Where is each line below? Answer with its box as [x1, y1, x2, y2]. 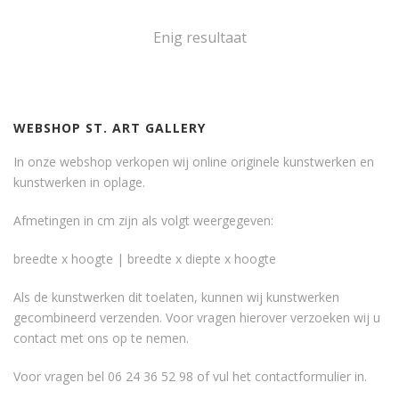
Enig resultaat [152, 28, 247, 47]
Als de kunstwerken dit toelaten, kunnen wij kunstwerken [13, 289, 339, 305]
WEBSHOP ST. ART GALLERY [13, 119, 206, 136]
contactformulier [255, 368, 351, 385]
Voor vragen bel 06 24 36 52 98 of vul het [13, 368, 255, 385]
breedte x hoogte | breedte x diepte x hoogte [13, 250, 276, 267]
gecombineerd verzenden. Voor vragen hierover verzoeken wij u [13, 309, 380, 326]
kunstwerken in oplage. [13, 174, 145, 191]
